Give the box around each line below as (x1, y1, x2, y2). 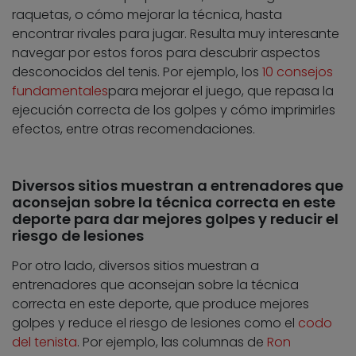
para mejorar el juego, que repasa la (108, 82, 334, 101)
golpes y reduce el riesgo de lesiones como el (12, 314, 298, 333)
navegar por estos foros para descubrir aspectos (12, 44, 320, 63)
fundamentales (12, 82, 108, 101)
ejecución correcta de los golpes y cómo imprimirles (12, 101, 335, 120)
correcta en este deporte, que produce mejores (12, 295, 309, 314)
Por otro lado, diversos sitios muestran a (12, 257, 259, 276)
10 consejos (262, 63, 333, 82)
